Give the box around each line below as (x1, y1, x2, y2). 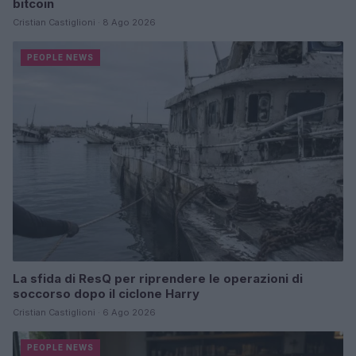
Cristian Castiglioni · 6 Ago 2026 (13, 307, 156, 319)
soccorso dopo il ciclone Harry (13, 286, 199, 302)
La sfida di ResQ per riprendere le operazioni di (13, 271, 303, 287)
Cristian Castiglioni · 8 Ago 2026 (13, 17, 156, 29)
